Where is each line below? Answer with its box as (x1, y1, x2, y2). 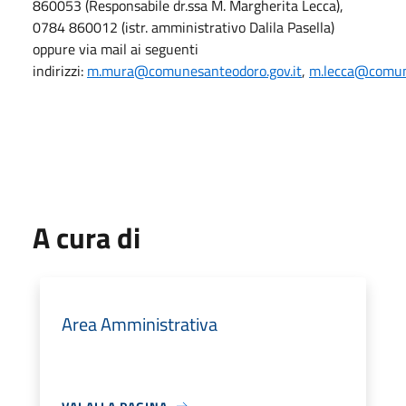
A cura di (33, 215, 140, 259)
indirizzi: (33, 59, 87, 82)
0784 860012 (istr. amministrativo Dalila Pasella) (33, 15, 334, 38)
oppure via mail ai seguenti (33, 37, 198, 60)
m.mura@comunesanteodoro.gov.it (87, 59, 302, 82)
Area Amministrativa (62, 309, 217, 338)
